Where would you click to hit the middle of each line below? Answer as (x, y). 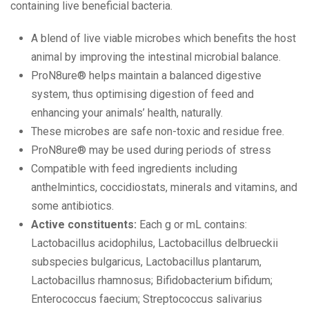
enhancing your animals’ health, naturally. (127, 113)
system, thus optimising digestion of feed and (142, 94)
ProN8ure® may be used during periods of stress (151, 150)
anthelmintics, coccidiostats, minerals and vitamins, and (164, 187)
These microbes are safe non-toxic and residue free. (158, 131)
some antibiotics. (72, 206)
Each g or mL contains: (192, 225)
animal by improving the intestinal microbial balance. (156, 57)
